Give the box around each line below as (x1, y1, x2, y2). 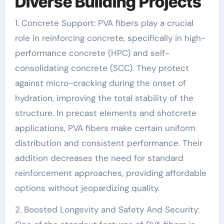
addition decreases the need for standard (14, 152, 183, 163)
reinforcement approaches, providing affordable (14, 167, 206, 178)
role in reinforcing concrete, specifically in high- (14, 32, 205, 43)
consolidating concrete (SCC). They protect (14, 62, 189, 73)
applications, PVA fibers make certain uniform (14, 122, 195, 133)
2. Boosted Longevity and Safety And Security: (14, 203, 199, 215)
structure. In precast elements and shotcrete (14, 107, 196, 118)
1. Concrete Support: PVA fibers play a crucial (14, 17, 193, 28)
